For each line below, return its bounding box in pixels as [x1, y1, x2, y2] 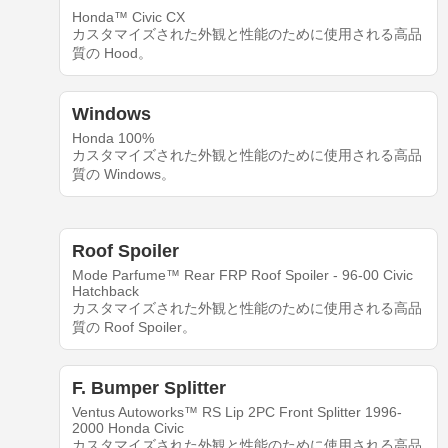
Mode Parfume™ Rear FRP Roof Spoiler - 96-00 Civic [71, 267, 413, 284]
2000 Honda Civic [71, 420, 184, 437]
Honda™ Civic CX [71, 9, 185, 26]
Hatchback [71, 283, 139, 300]
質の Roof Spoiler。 [71, 319, 196, 336]
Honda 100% [71, 130, 154, 147]
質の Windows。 [71, 166, 175, 183]
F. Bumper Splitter [71, 378, 226, 399]
